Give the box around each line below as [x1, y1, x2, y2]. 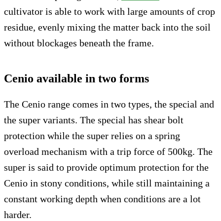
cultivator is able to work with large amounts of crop [4, 5, 215, 17]
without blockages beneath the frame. [4, 37, 154, 48]
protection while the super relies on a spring [4, 130, 180, 141]
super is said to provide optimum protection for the [4, 161, 209, 173]
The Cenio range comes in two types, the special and [4, 98, 214, 110]
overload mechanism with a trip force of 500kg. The [4, 146, 213, 157]
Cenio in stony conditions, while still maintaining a [4, 177, 210, 188]
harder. [4, 209, 32, 220]
